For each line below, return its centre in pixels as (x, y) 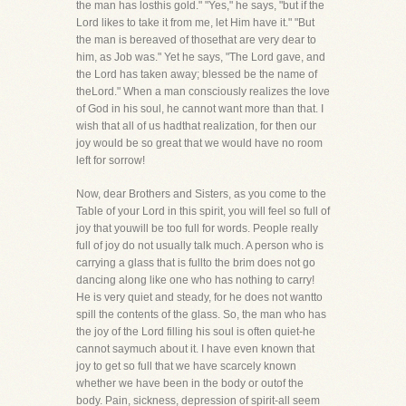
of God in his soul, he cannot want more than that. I (200, 109)
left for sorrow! (111, 160)
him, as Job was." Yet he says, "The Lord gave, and (201, 57)
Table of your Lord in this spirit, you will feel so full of (203, 211)
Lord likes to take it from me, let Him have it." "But (195, 23)
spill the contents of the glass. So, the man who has (201, 314)
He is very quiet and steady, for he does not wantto (199, 297)
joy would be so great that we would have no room (199, 143)
